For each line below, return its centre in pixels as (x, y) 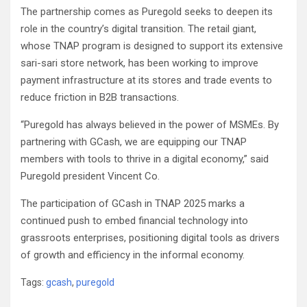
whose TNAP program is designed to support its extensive (152, 46)
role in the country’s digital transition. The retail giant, (138, 29)
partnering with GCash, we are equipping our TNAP (134, 142)
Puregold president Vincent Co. (90, 176)
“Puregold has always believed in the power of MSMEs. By (150, 125)
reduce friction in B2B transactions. (100, 98)
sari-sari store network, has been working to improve (139, 63)
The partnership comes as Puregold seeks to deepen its (147, 12)
